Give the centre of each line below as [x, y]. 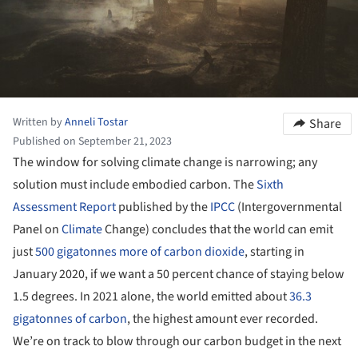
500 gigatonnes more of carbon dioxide [140, 252]
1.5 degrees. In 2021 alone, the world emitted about [150, 296]
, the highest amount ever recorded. [223, 319]
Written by [39, 122]
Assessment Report [64, 207]
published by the [163, 207]
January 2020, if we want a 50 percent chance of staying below [179, 274]
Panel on [37, 229]
